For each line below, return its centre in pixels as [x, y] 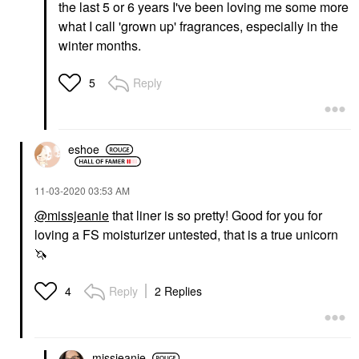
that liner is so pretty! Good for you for [216, 215]
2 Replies [178, 290]
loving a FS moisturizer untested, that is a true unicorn [186, 234]
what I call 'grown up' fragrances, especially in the [198, 26]
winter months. [101, 45]
